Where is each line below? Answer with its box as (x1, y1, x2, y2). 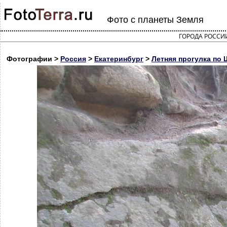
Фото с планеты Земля (107, 15, 204, 25)
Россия (60, 55, 86, 63)
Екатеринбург (94, 55, 143, 63)
